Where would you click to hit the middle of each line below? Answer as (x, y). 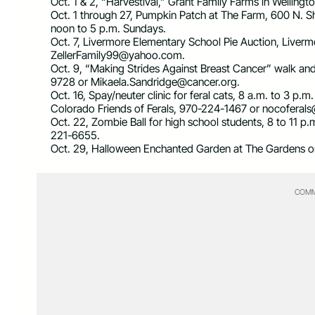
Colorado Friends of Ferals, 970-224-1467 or (156, 109)
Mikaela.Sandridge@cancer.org (164, 82)
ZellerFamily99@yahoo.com (116, 56)
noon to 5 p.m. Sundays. (108, 29)
